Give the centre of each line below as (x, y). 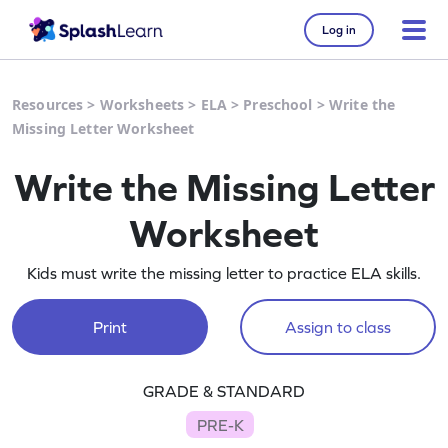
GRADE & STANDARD (224, 391)
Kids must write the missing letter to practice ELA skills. (224, 273)
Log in (339, 29)
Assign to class (337, 327)
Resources (48, 104)
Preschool (278, 104)
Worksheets (142, 104)
